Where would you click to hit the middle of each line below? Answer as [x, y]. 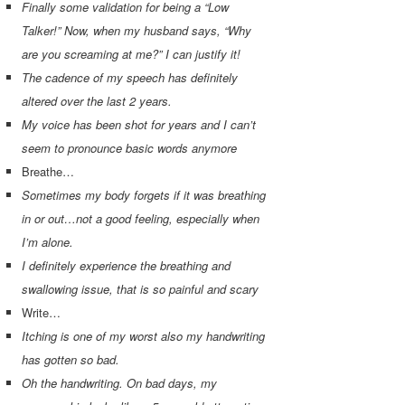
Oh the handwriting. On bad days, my [120, 383]
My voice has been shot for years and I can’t [139, 125]
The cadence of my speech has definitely [130, 78]
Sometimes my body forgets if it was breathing [144, 195]
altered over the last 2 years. [97, 101]
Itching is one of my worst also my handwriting [144, 336]
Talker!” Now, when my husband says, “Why [137, 31]
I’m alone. [48, 242]
